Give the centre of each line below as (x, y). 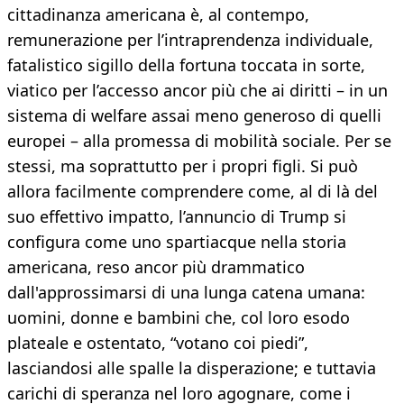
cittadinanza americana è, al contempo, (158, 15)
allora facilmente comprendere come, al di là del (193, 192)
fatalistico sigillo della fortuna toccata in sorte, (186, 65)
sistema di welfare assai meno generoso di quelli (194, 116)
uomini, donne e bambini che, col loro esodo (179, 318)
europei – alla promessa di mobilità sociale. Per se (199, 141)
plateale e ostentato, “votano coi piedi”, (158, 343)
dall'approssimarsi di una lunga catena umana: (186, 293)
